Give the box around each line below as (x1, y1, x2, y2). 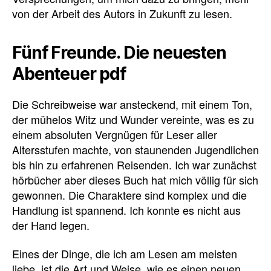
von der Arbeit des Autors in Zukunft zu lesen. (12, 5, 232, 21)
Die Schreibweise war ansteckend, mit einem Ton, (12, 96, 252, 112)
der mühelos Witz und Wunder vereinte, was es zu (12, 111, 254, 127)
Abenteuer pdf (12, 63, 126, 84)
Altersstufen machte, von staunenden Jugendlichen (12, 141, 259, 157)
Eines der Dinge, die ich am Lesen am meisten (12, 246, 237, 261)
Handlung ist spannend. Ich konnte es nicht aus (12, 201, 241, 218)
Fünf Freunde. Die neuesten (12, 42, 226, 63)
